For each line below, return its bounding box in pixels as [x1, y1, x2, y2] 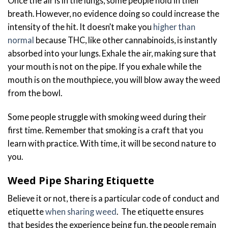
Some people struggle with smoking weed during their [8, 111, 206, 122]
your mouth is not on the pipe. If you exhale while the [8, 61, 202, 71]
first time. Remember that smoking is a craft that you [8, 125, 203, 135]
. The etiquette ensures [117, 206, 204, 216]
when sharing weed [45, 206, 117, 216]
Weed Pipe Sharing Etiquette [8, 174, 154, 188]
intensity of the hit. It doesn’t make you [8, 21, 153, 32]
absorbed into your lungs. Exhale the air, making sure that [8, 48, 216, 58]
